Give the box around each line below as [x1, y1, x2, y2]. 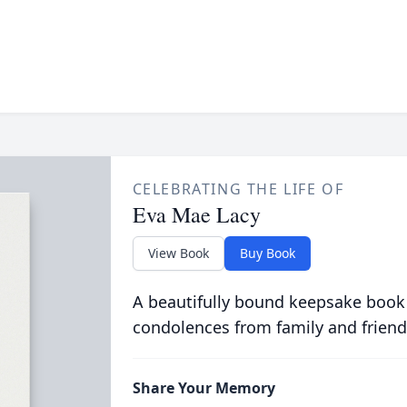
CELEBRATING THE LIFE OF [132, 179, 344, 199]
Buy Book [239, 244, 295, 262]
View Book [147, 244, 209, 262]
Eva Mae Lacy [132, 200, 261, 229]
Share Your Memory [132, 378, 275, 398]
